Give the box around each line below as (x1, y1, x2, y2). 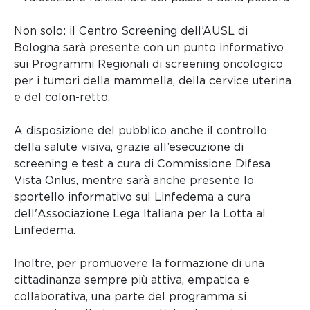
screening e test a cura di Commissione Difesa (14, 157, 271, 171)
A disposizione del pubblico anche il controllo (14, 124, 267, 138)
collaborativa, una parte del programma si (14, 290, 246, 304)
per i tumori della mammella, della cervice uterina (14, 74, 291, 88)
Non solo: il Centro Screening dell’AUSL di (14, 24, 248, 38)
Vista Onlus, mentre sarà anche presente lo (14, 174, 254, 188)
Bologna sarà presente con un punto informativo (14, 41, 284, 55)
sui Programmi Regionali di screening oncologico (14, 57, 283, 71)
